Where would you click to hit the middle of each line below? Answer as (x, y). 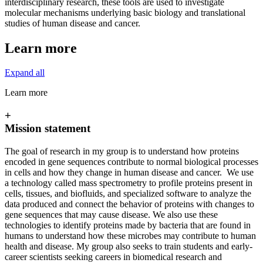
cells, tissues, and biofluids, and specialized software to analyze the (128, 193)
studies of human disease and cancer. (73, 23)
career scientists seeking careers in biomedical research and (113, 257)
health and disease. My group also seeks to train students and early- (129, 246)
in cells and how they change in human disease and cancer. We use (129, 172)
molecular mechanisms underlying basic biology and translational (125, 12)
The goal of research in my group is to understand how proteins (122, 151)
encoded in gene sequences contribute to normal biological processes (131, 161)
